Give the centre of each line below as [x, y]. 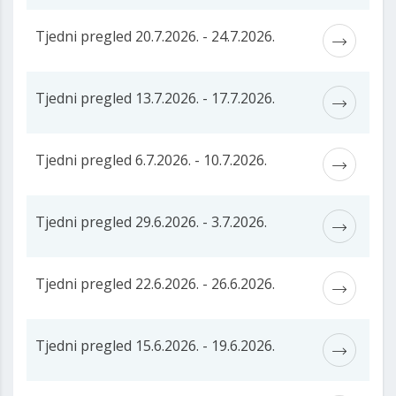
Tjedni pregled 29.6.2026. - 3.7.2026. [151, 222]
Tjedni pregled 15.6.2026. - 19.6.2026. [155, 346]
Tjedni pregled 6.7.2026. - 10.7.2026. [151, 160]
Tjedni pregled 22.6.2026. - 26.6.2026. [155, 284]
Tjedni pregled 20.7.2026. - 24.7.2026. [155, 37]
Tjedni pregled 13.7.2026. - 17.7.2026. [155, 99]
